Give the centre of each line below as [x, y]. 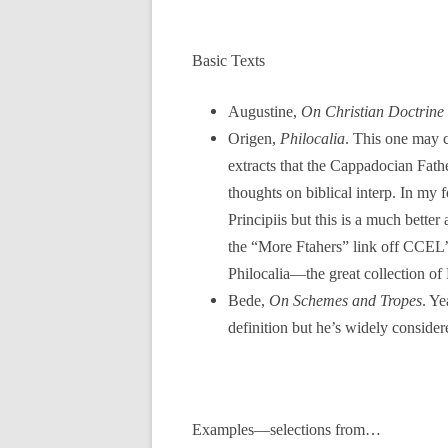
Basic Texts [228, 60]
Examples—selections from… [286, 429]
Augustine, [264, 111]
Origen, [254, 138]
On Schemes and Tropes [345, 300]
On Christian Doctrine [372, 111]
